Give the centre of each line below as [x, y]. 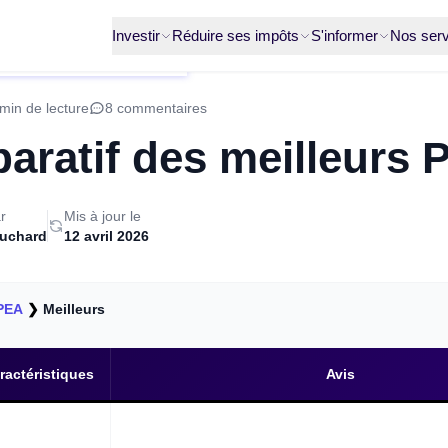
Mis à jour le [102, 216]
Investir [136, 35]
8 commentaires [156, 108]
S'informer [344, 35]
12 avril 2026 [106, 236]
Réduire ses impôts [235, 35]
